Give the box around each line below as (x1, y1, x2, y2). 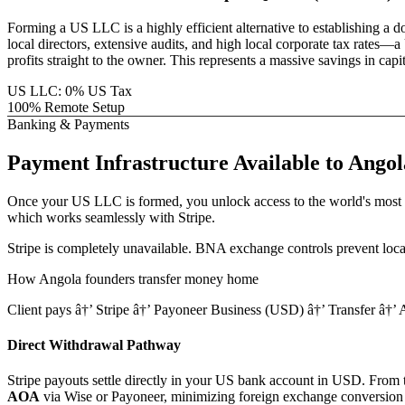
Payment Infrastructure (7, 150, 229, 174)
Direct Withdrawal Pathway (7, 336, 181, 353)
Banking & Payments (7, 116, 129, 132)
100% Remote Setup (7, 99, 125, 115)
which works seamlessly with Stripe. (7, 209, 215, 225)
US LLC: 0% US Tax (7, 82, 132, 99)
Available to (233, 150, 348, 174)
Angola (39, 270, 81, 287)
